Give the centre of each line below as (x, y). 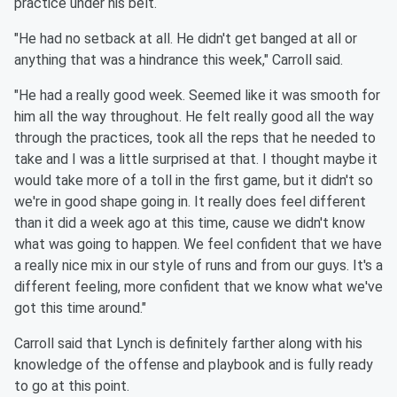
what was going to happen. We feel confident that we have (198, 245)
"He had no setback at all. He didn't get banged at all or (186, 39)
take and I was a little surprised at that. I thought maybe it (196, 160)
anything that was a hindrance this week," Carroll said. (179, 60)
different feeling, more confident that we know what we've (198, 287)
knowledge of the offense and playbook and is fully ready (194, 365)
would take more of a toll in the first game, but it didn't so (194, 181)
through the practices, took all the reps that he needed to (195, 138)
